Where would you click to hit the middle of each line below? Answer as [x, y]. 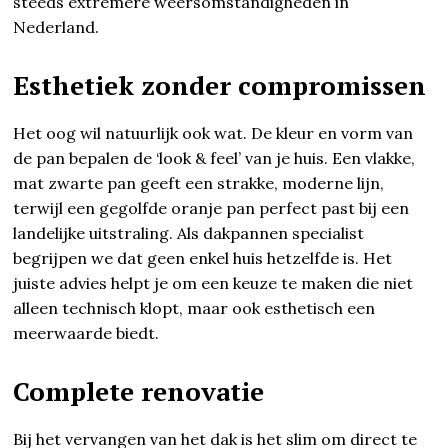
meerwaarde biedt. [86, 332]
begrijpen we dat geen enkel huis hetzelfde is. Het [203, 257]
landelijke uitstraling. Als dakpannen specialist [189, 232]
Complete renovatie [139, 390]
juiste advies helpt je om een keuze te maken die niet [213, 282]
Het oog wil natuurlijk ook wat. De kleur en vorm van [213, 132]
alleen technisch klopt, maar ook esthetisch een [194, 307]
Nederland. [56, 26]
